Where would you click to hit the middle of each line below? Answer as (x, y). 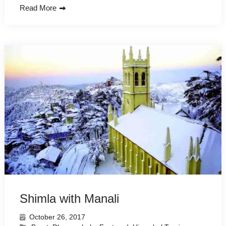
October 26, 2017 (57, 217)
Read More (38, 8)
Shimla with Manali (69, 198)
